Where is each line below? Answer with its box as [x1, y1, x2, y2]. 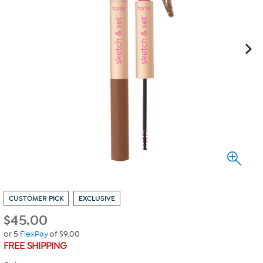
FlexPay [19, 229, 48, 239]
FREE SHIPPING [4, 241, 67, 251]
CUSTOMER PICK [9, 194, 63, 203]
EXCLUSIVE [79, 194, 115, 203]
